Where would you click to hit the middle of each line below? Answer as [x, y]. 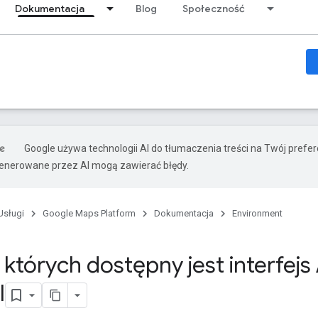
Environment [257, 213]
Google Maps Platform [89, 213]
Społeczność [214, 9]
